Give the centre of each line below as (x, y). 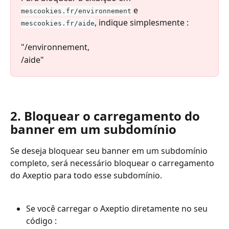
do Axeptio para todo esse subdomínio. (86, 176)
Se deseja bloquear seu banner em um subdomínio (110, 151)
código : (41, 221)
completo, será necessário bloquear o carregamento (113, 163)
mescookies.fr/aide (58, 23)
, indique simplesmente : (142, 22)
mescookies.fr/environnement (76, 11)
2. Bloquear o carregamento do (107, 116)
